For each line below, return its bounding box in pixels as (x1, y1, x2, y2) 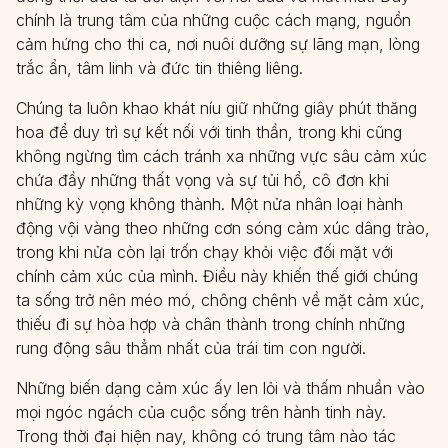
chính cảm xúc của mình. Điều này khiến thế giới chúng (16, 266, 418, 286)
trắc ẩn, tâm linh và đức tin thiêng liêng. (16, 58, 303, 78)
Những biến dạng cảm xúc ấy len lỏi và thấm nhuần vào (16, 378, 425, 398)
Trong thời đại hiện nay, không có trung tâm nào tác (16, 426, 396, 446)
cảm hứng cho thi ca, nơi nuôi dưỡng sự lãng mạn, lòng (16, 34, 420, 54)
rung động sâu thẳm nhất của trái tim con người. (16, 338, 366, 358)
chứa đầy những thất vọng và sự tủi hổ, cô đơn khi (16, 170, 389, 190)
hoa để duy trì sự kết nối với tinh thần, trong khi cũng (16, 122, 402, 142)
